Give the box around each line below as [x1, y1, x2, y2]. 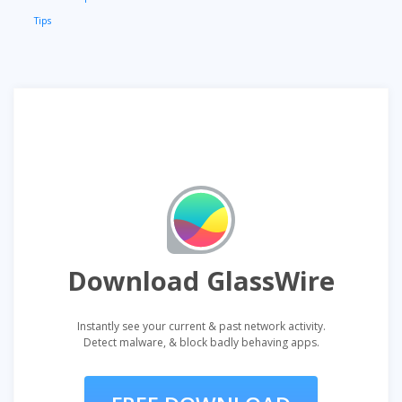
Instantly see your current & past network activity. [76, 318, 326, 334]
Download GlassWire [67, 262, 335, 299]
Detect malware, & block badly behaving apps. [83, 334, 319, 350]
